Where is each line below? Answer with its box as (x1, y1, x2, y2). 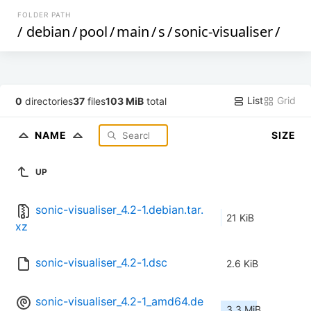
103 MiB (106, 94, 144, 107)
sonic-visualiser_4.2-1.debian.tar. (35, 203, 203, 217)
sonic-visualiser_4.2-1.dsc (35, 255, 167, 270)
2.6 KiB (226, 258, 258, 270)
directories (22, 94, 74, 107)
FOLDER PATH (17, 10, 72, 19)
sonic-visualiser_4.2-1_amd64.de (35, 294, 203, 309)
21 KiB (226, 212, 254, 224)
